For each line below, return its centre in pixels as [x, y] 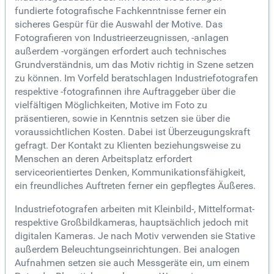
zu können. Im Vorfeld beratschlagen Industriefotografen [136, 78]
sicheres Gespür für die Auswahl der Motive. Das [119, 24]
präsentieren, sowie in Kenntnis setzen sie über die [122, 119]
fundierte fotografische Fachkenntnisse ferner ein [120, 11]
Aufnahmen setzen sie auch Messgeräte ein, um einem [132, 263]
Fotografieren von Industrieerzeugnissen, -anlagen [122, 38]
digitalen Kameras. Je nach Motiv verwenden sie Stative [135, 236]
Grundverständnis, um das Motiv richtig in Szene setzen [134, 65]
